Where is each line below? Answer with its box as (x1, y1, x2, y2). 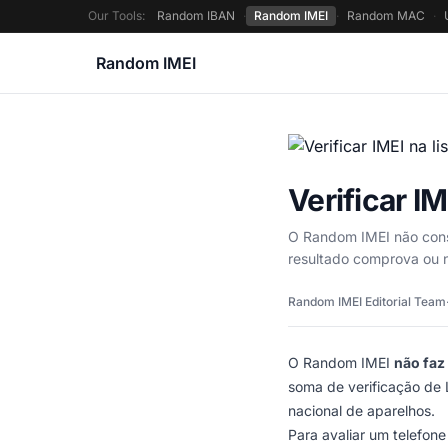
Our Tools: (88, 8, 145, 23)
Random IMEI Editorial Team (288, 294, 446, 309)
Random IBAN (157, 8, 235, 23)
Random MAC (347, 8, 425, 23)
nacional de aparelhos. (288, 402, 435, 419)
